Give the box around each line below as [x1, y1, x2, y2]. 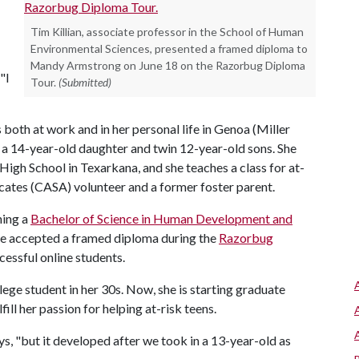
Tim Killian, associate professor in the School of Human [30, 24, 304, 38]
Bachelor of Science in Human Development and [30, 210, 292, 226]
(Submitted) [58, 75, 111, 89]
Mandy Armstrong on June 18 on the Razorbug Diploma [30, 58, 305, 72]
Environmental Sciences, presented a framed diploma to [30, 41, 308, 55]
